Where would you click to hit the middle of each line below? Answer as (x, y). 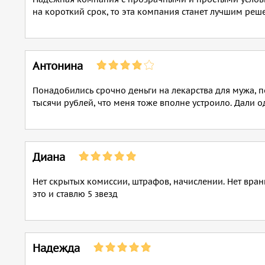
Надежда (56, 248)
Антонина (58, 66)
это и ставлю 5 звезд (75, 194)
